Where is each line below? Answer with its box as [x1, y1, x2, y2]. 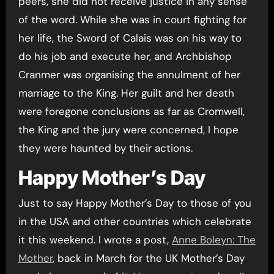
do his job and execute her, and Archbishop [18, 49, 232, 63]
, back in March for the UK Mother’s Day [52, 251, 245, 265]
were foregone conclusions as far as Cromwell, [18, 104, 245, 118]
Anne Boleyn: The [171, 233, 256, 246]
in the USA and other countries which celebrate [18, 215, 251, 228]
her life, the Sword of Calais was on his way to [18, 31, 242, 45]
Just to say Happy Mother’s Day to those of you [18, 196, 251, 210]
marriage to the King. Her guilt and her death [18, 86, 234, 100]
